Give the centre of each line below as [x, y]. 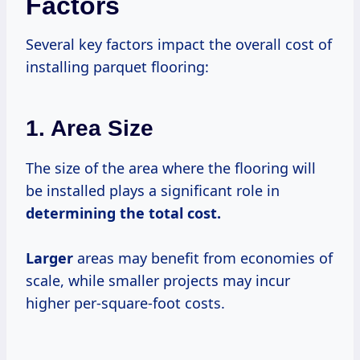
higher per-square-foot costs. [125, 303]
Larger [49, 258]
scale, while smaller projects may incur [158, 281]
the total [151, 213]
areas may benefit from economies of [203, 258]
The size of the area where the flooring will [171, 168]
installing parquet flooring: [117, 67]
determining [73, 213]
